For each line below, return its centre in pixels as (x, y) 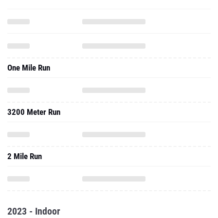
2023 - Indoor (34, 211)
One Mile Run (29, 68)
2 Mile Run (25, 156)
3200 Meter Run (34, 112)
